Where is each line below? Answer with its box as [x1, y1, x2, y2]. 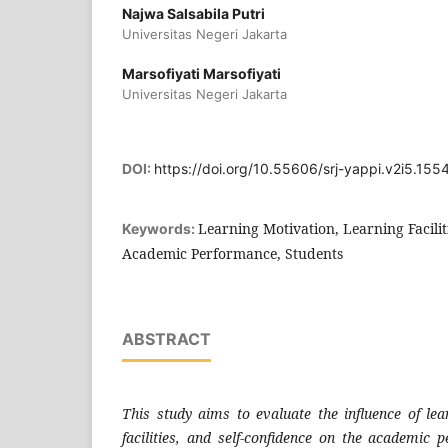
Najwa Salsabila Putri [122, 5, 265, 23]
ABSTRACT [122, 329, 211, 350]
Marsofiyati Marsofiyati [122, 65, 281, 83]
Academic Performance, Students [122, 244, 343, 264]
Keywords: [122, 220, 198, 238]
